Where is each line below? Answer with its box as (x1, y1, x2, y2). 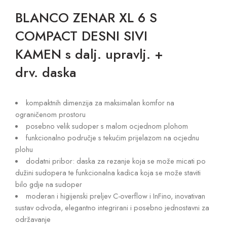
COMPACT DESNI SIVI (15, 26, 147, 46)
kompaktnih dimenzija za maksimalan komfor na (25, 97, 174, 108)
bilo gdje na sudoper (15, 178, 82, 190)
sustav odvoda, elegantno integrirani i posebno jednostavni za (15, 202, 209, 213)
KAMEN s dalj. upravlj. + (15, 44, 163, 64)
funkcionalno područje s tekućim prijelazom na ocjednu (25, 132, 199, 143)
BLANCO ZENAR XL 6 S (15, 8, 157, 27)
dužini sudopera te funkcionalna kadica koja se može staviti (15, 167, 201, 178)
